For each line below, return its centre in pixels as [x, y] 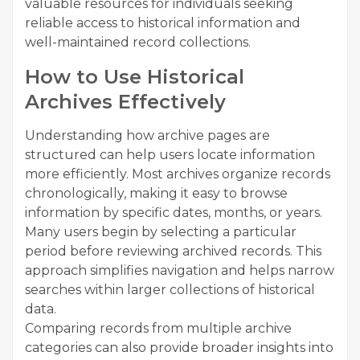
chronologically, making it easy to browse [156, 194]
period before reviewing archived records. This [173, 252]
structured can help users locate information [170, 155]
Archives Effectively [125, 102]
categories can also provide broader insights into [179, 348]
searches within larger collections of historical [170, 290]
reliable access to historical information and [163, 23]
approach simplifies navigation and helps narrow [180, 271]
